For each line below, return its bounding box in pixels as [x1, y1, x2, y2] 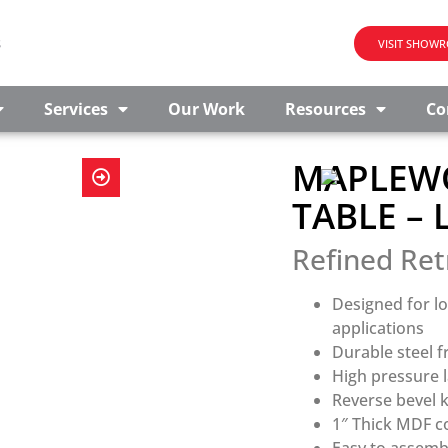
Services [43, 98, 108, 120]
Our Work [167, 98, 245, 120]
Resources [284, 98, 366, 120]
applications [332, 317, 425, 339]
